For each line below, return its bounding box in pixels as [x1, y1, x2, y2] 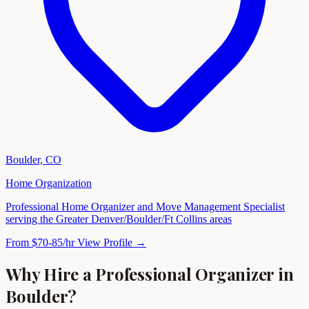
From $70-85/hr [6, 237, 74, 249]
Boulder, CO [6, 154, 61, 166]
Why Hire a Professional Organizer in [6, 263, 294, 286]
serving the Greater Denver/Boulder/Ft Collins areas [6, 213, 232, 226]
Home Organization [6, 177, 92, 190]
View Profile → [77, 237, 146, 249]
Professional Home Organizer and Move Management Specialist [6, 201, 285, 213]
